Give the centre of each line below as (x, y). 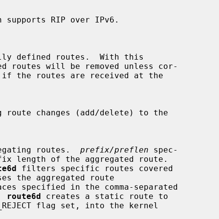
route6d (24, 196)
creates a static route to (105, 196)
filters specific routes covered (95, 168)
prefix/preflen (114, 150)
